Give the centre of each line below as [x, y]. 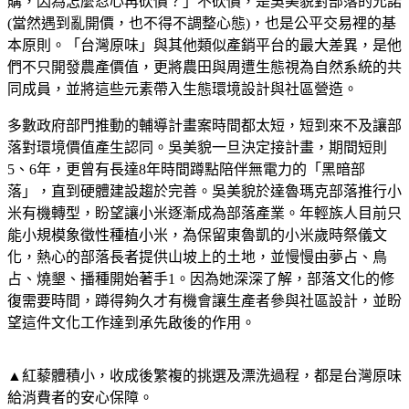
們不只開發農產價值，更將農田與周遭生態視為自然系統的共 [204, 67]
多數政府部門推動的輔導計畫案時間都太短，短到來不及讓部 [204, 125]
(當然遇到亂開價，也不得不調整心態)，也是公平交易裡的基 [202, 23]
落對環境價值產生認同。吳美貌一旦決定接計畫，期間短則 [197, 147]
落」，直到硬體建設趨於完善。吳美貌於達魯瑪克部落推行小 [204, 191]
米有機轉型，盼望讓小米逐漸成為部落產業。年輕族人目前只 [204, 213]
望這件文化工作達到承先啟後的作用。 [131, 322]
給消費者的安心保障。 [80, 397]
